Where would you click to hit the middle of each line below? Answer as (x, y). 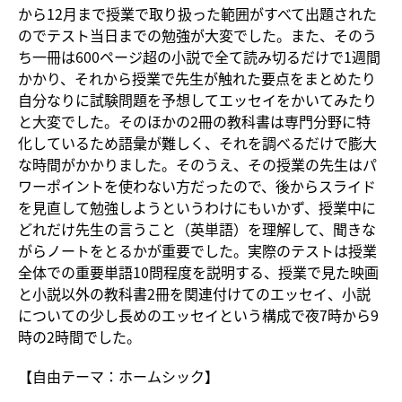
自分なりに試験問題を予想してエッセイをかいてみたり (197, 100)
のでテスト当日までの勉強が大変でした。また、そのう (197, 35)
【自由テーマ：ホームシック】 (118, 376)
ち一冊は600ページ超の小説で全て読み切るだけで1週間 (199, 57)
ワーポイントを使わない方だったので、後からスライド (197, 186)
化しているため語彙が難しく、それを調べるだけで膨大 (197, 143)
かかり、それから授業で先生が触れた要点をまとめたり (197, 79)
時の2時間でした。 (79, 337)
